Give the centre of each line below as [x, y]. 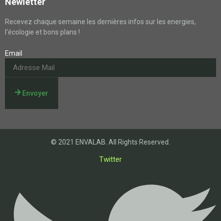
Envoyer [36, 93]
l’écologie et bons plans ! [42, 32]
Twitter [110, 160]
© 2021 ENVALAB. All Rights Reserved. [110, 142]
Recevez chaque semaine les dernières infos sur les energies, [100, 22]
